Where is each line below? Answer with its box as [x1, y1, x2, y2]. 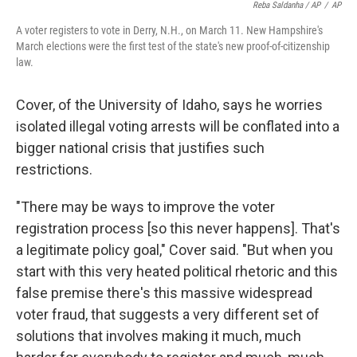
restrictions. [16, 161, 92, 178]
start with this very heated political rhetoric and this [16, 263, 338, 280]
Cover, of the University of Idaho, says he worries [16, 96, 323, 113]
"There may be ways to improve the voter [16, 198, 275, 215]
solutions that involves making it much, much [16, 328, 301, 344]
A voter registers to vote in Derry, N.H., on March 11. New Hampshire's [16, 24, 323, 37]
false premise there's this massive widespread [16, 284, 312, 301]
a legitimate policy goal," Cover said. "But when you [16, 241, 333, 258]
